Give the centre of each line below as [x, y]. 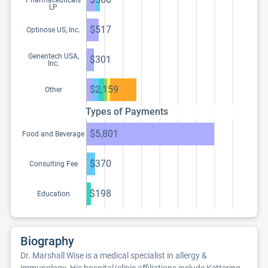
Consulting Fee [53, 164]
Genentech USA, [53, 56]
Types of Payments [127, 112]
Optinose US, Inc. [53, 30]
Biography [47, 241]
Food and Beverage [53, 134]
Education [53, 194]
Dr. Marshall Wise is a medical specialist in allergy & [114, 255]
